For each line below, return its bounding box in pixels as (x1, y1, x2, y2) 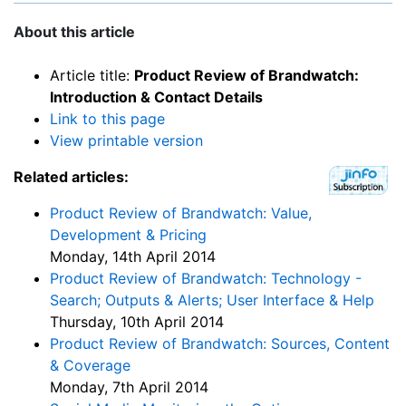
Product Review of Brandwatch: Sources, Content (50, 334, 390, 353)
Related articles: (14, 168, 129, 187)
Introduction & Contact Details (50, 88, 263, 107)
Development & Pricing (50, 226, 207, 245)
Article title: (50, 66, 134, 85)
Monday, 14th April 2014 (50, 247, 216, 266)
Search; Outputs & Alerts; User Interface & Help (50, 291, 374, 310)
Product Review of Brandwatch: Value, (50, 204, 312, 223)
